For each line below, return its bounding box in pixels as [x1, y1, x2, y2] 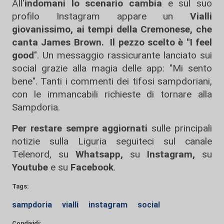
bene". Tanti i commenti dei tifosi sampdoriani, [12, 75, 212, 87]
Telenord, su [12, 148, 68, 160]
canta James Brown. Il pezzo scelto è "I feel [12, 36, 212, 48]
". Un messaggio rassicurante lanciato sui [34, 49, 212, 61]
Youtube [12, 161, 48, 173]
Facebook [70, 161, 113, 173]
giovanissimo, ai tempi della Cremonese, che [12, 23, 212, 35]
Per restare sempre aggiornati [12, 122, 148, 134]
